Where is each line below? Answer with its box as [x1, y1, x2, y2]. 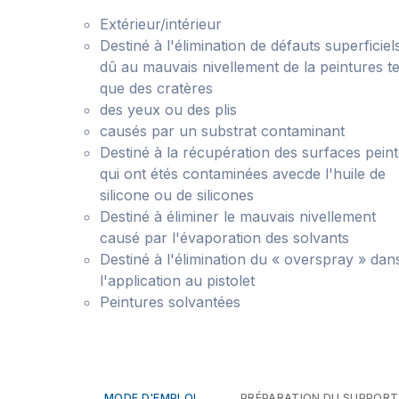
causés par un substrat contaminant [100, 122, 345, 140]
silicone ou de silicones [100, 186, 254, 204]
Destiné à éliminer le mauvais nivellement [100, 208, 376, 225]
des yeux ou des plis [100, 101, 237, 118]
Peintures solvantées [100, 293, 240, 311]
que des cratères [100, 79, 213, 97]
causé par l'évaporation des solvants [100, 229, 349, 247]
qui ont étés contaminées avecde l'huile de [100, 165, 386, 183]
